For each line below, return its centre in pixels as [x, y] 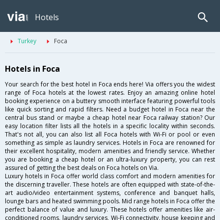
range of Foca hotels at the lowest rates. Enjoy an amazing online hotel [110, 93]
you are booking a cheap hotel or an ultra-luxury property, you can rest [110, 160]
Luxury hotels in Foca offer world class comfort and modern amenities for [110, 176]
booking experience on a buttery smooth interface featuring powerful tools [110, 101]
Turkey [27, 41]
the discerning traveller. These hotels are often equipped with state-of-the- [110, 185]
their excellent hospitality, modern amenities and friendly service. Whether [110, 151]
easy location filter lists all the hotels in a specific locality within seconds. [110, 126]
